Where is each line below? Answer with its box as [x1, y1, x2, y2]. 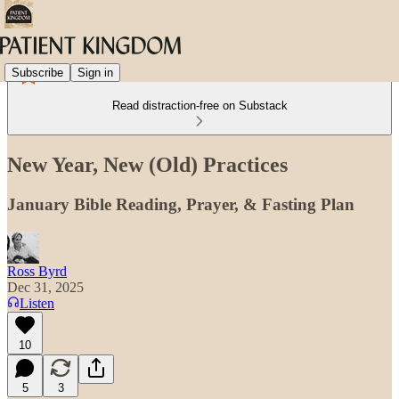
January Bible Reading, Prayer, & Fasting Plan [7, 194, 354, 214]
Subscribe [12, 65, 63, 79]
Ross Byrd [7, 263, 67, 279]
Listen [20, 295, 54, 311]
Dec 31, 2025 [7, 279, 84, 295]
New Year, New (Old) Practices [7, 152, 288, 176]
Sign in [77, 65, 113, 79]
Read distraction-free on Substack [111, 99, 288, 112]
